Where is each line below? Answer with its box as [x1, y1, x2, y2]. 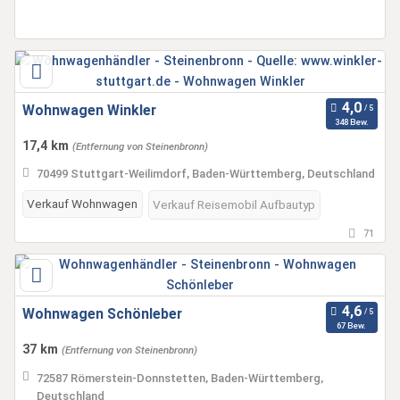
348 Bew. [334, 116, 369, 127]
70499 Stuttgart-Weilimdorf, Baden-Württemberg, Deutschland [36, 167, 375, 181]
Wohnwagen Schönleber [22, 305, 182, 323]
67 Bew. [337, 320, 367, 330]
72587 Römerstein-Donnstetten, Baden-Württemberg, [36, 371, 323, 385]
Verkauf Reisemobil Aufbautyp [153, 197, 315, 212]
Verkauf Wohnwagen [27, 196, 137, 212]
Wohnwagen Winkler [22, 101, 156, 119]
